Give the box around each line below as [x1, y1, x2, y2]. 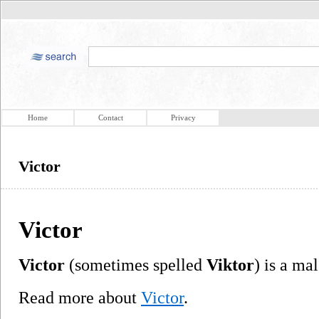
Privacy [170, 113, 196, 122]
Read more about [19, 288, 141, 307]
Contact [98, 113, 123, 122]
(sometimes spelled [65, 255, 206, 274]
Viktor [206, 255, 254, 274]
